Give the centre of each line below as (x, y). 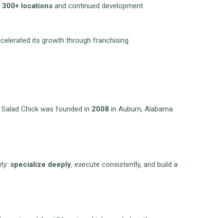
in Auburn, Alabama (141, 109)
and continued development (98, 6)
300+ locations (27, 6)
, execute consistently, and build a (125, 165)
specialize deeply (41, 165)
